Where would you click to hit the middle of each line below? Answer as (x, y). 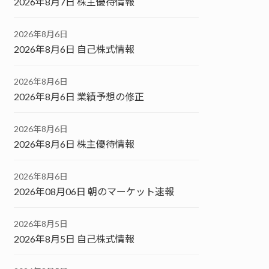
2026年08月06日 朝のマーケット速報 (94, 191)
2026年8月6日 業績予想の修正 (79, 96)
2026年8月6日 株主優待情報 (74, 144)
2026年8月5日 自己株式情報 (74, 238)
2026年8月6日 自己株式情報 (74, 49)
